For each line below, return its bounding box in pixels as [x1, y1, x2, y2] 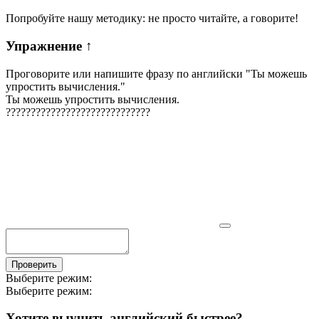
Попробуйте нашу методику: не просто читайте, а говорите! [6, 12, 298, 25]
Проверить [11, 258, 57, 270]
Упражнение [6, 38, 85, 53]
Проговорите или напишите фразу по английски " [6, 67, 251, 80]
